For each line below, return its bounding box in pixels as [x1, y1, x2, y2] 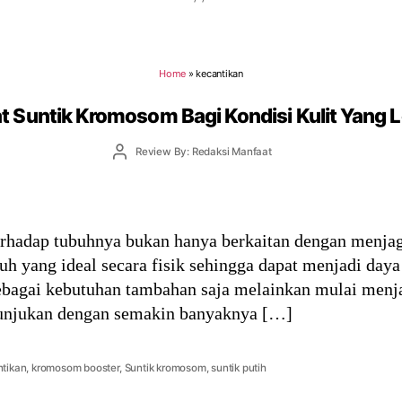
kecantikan [196, 67, 243, 81]
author [118, 159, 151, 172]
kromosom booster [31, 362, 119, 375]
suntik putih [211, 362, 267, 375]
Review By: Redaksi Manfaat [135, 144, 272, 158]
